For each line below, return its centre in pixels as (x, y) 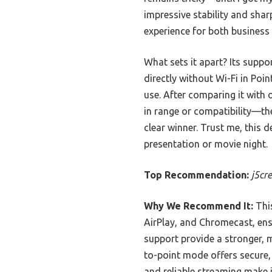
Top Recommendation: (196, 175)
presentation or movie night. (206, 144)
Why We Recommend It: (199, 206)
